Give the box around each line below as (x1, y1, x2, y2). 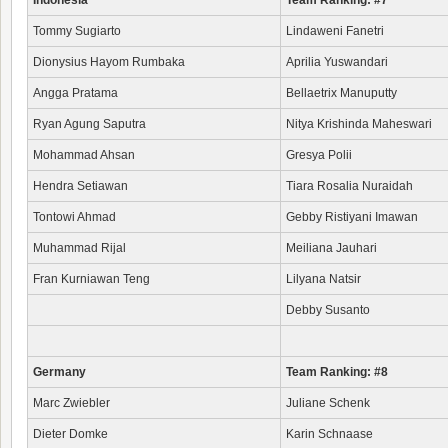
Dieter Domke (33, 427, 108, 441)
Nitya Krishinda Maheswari (286, 117, 432, 131)
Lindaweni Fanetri (286, 24, 384, 38)
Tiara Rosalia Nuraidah (286, 179, 413, 193)
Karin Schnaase (286, 427, 373, 441)
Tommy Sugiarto (33, 24, 121, 38)
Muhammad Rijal (33, 241, 126, 255)
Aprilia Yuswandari (286, 55, 388, 69)
